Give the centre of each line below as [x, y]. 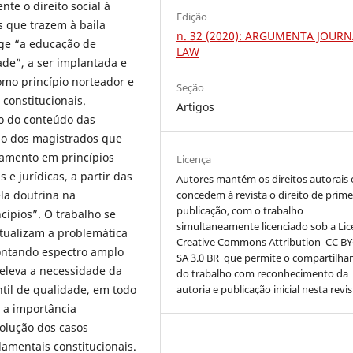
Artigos [196, 106]
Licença [194, 159]
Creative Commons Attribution [249, 242]
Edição [192, 16]
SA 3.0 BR [198, 257]
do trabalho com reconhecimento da [263, 273]
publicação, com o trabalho [240, 210]
